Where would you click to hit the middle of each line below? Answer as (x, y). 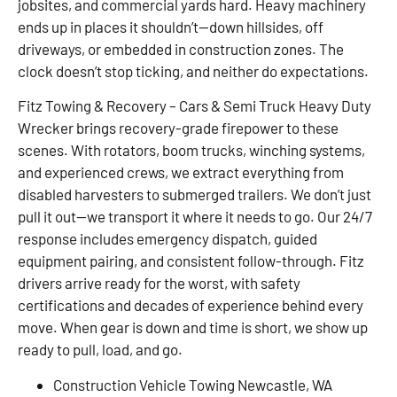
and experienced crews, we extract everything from (181, 172)
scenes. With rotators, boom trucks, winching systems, (191, 150)
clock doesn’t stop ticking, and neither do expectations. (193, 70)
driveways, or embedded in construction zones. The (181, 48)
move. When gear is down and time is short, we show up (193, 327)
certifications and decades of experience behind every (191, 305)
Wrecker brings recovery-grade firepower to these (178, 128)
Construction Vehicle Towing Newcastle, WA (193, 384)
